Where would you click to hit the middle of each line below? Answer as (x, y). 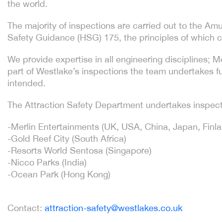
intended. (27, 83)
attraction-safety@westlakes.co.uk (113, 208)
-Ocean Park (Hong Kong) (59, 174)
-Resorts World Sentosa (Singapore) (80, 150)
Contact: (26, 208)
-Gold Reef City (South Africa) (67, 139)
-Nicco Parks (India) (47, 162)
